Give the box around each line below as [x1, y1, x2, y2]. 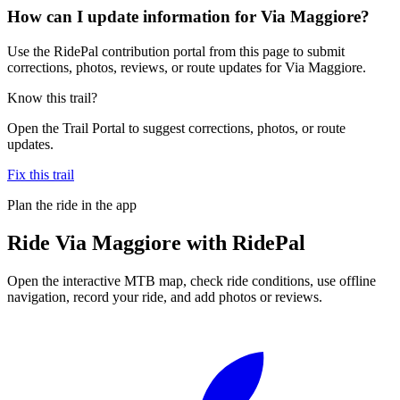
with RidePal [181, 230, 305, 254]
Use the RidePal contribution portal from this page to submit [7, 43, 345, 59]
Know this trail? [7, 89, 97, 105]
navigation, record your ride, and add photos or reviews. [7, 288, 322, 304]
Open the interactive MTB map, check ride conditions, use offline [7, 272, 376, 288]
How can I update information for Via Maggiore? [7, 7, 370, 27]
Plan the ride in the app [7, 196, 137, 212]
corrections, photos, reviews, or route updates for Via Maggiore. [7, 59, 366, 75]
